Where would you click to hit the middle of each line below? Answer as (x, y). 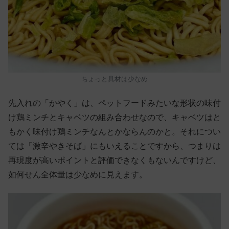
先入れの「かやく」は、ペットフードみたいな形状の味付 (114, 103)
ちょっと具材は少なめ (114, 79)
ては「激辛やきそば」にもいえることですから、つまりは (114, 146)
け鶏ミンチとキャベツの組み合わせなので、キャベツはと (114, 117)
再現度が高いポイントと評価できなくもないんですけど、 (114, 160)
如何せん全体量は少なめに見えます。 (78, 174)
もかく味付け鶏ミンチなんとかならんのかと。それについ (114, 131)
